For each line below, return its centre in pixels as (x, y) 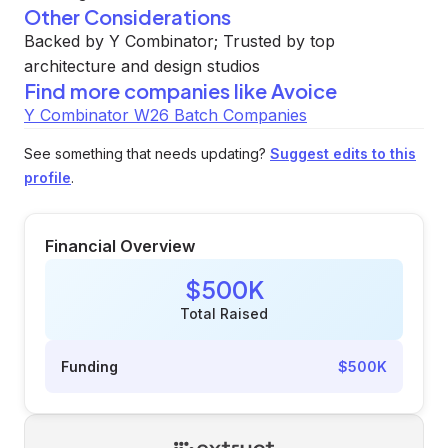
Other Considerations (127, 16)
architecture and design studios (142, 66)
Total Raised (224, 313)
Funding (89, 366)
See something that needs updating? (145, 153)
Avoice (304, 90)
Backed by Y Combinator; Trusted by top (179, 41)
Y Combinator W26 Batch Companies (165, 115)
